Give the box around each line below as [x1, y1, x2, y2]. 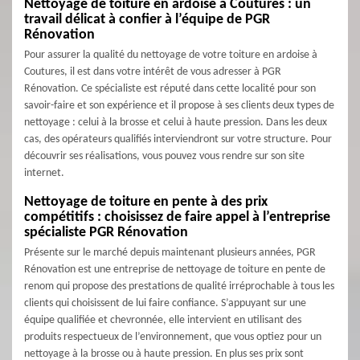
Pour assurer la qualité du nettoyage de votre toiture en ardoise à [24, 49, 317, 61]
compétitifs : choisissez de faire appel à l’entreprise [24, 210, 330, 225]
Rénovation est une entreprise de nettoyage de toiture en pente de [24, 264, 325, 276]
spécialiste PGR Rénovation [24, 225, 188, 240]
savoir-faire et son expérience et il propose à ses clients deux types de [24, 100, 334, 112]
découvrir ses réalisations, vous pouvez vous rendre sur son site [24, 150, 305, 162]
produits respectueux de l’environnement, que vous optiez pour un [24, 331, 321, 343]
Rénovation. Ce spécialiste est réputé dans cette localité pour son [24, 83, 316, 95]
